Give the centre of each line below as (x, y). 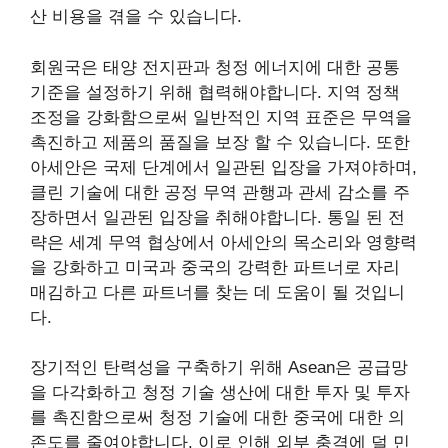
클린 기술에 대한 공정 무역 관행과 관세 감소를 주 (220, 192)
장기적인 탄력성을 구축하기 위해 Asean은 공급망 (219, 368)
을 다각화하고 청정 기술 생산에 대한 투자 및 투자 (220, 393)
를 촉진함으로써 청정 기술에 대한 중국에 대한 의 (217, 418)
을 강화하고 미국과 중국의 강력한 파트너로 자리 (215, 267)
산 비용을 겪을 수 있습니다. (136, 17)
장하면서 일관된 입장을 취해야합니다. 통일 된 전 (217, 217)
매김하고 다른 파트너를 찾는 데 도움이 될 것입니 (217, 292)
